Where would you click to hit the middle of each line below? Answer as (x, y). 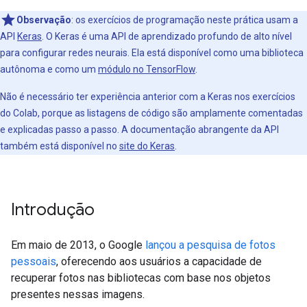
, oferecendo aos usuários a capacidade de (159, 261)
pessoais (34, 261)
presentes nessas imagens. (78, 294)
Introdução (53, 210)
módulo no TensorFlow (147, 69)
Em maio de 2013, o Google (78, 245)
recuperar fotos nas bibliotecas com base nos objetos (141, 278)
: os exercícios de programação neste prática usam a (185, 20)
